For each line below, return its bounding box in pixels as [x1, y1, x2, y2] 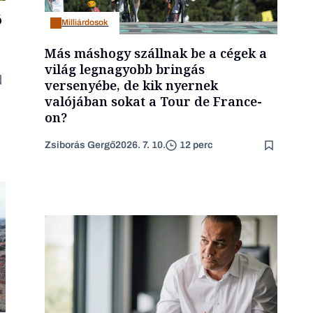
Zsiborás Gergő [45, 139, 116, 150]
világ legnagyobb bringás [45, 60, 205, 78]
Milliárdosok [61, 17, 109, 28]
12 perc [180, 140, 214, 151]
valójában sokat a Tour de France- [45, 92, 263, 110]
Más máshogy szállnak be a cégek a [45, 44, 268, 61]
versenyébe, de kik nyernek [45, 76, 219, 94]
